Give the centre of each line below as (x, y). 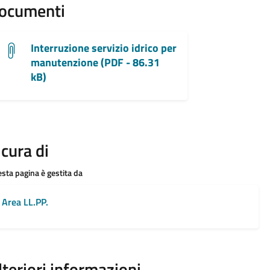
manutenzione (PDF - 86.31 (95, 63)
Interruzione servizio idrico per (104, 48)
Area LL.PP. (25, 202)
